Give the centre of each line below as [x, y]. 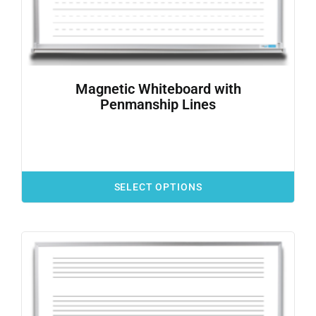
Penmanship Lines [158, 105]
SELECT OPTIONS [158, 187]
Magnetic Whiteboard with [158, 89]
